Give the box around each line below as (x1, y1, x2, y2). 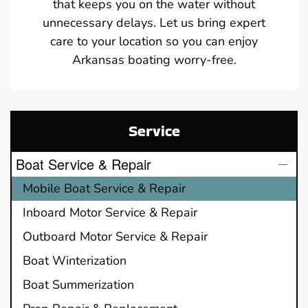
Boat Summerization (23, 276, 134, 293)
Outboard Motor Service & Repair (23, 228, 208, 245)
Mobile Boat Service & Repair (23, 179, 186, 197)
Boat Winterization (23, 252, 126, 269)
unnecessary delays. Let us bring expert (43, 14, 265, 31)
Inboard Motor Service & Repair (23, 203, 197, 221)
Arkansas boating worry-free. (71, 51, 236, 68)
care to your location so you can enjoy (50, 32, 258, 49)
